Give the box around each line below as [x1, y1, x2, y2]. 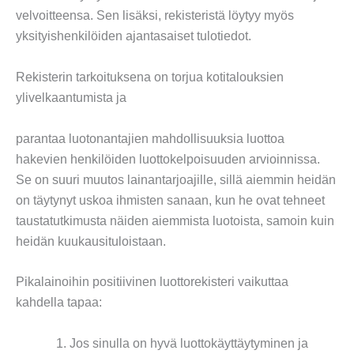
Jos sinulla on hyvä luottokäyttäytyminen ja [70, 336, 308, 350]
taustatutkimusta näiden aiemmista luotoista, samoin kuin [16, 213, 334, 228]
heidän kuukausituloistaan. [16, 234, 166, 248]
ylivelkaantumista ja [16, 90, 126, 104]
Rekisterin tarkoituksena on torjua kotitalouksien [16, 70, 284, 84]
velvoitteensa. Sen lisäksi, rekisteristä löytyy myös [16, 9, 294, 23]
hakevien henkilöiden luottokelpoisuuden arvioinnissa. [16, 152, 320, 166]
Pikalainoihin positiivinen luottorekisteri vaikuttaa [16, 275, 288, 289]
